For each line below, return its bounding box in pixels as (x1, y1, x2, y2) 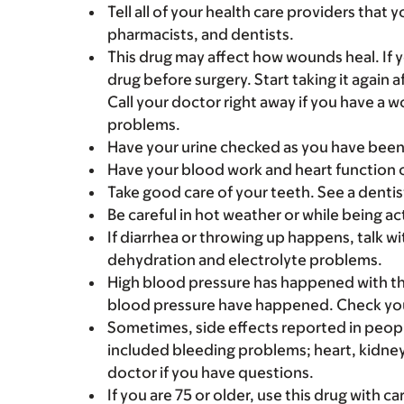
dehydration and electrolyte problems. (107, 251, 382, 269)
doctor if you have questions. (107, 363, 314, 381)
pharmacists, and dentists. (107, 25, 294, 43)
